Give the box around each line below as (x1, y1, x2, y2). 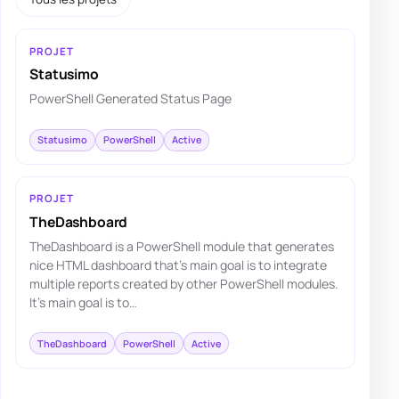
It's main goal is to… (29, 293, 138, 311)
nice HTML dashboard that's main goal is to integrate (29, 256, 328, 273)
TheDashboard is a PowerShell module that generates (29, 237, 335, 255)
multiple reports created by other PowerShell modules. (29, 274, 339, 292)
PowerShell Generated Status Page (29, 90, 232, 108)
